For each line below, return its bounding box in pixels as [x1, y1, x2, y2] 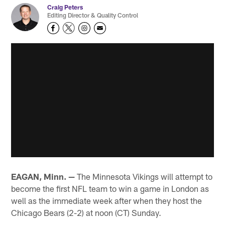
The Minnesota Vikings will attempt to [75, 171, 213, 182]
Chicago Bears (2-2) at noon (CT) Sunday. [11, 207, 162, 218]
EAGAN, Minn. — [11, 171, 75, 182]
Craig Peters [47, 3, 83, 11]
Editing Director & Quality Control [47, 11, 139, 19]
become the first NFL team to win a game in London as [11, 183, 209, 194]
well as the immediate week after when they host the [11, 195, 202, 206]
